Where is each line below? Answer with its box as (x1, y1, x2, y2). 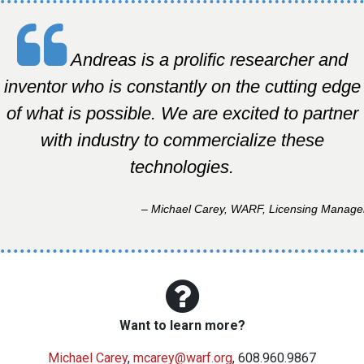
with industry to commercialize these (40, 129, 324, 150)
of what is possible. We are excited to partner (6, 102, 358, 123)
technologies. (130, 156, 234, 177)
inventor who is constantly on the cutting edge (3, 76, 361, 97)
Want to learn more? (119, 317, 245, 333)
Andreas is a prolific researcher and (66, 49, 348, 70)
